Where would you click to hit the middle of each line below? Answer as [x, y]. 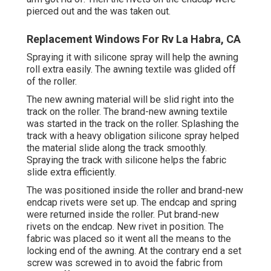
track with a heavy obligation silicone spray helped [133, 136]
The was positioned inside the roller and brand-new [135, 191]
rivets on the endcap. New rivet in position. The [125, 227]
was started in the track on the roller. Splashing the [133, 124]
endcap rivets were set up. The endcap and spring [132, 203]
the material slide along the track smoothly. [117, 148]
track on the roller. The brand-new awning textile [127, 112]
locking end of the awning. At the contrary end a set [134, 251]
